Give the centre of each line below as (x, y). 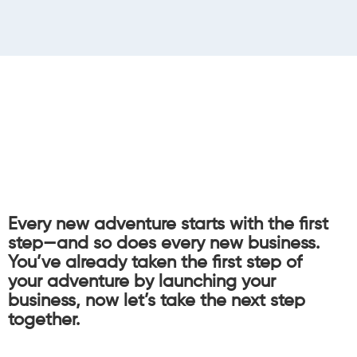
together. (44, 321)
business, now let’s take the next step (157, 302)
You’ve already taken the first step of (155, 263)
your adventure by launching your (142, 282)
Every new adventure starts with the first (168, 225)
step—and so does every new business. (164, 244)
